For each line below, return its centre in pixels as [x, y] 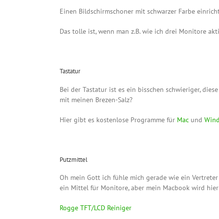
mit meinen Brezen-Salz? [96, 99]
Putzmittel [74, 159]
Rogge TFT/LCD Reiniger [96, 208]
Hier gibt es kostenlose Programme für [118, 120]
